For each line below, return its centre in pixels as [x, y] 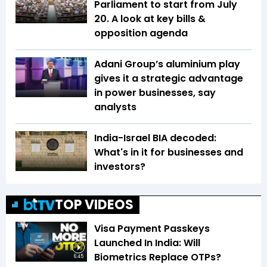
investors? [120, 166]
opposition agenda [141, 33]
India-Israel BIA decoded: [155, 138]
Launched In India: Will [147, 243]
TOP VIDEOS [94, 204]
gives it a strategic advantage [169, 78]
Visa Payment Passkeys [152, 228]
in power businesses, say [155, 92]
